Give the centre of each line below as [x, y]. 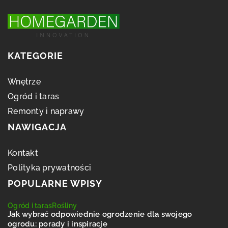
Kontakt [23, 153]
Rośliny [64, 205]
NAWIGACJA [37, 127]
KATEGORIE [35, 55]
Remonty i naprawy [46, 111]
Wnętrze [24, 81]
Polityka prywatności [49, 167]
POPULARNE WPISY [55, 183]
